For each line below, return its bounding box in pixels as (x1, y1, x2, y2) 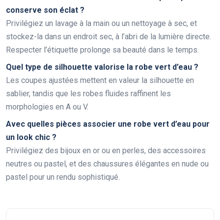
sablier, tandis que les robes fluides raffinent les (6, 89, 171, 99)
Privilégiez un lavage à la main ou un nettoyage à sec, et (6, 19, 197, 28)
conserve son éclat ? (6, 5, 84, 15)
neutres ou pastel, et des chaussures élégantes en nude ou (6, 159, 209, 169)
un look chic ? (6, 133, 56, 142)
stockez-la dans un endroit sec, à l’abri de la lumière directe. (6, 32, 211, 42)
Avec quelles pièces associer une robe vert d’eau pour (6, 119, 210, 129)
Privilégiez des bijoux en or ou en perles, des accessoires (6, 146, 206, 156)
